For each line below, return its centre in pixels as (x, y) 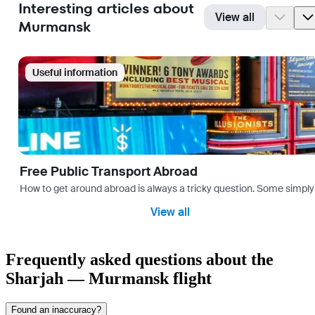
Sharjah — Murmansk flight (109, 278)
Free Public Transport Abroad (109, 172)
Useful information (75, 73)
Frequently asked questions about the (140, 259)
